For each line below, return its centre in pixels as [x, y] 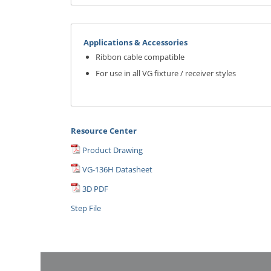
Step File [86, 208]
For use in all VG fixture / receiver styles [166, 73]
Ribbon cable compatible [140, 57]
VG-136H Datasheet [118, 170]
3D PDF [96, 189]
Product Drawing [113, 150]
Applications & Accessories [136, 42]
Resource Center [104, 131]
